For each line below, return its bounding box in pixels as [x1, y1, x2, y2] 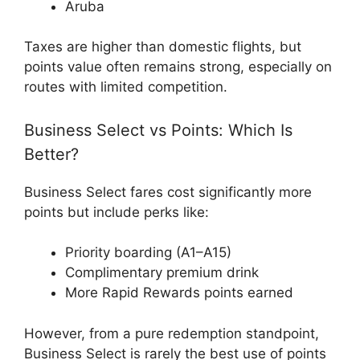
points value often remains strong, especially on [24, 59, 332, 75]
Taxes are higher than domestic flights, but [24, 39, 301, 55]
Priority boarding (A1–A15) [65, 244, 231, 260]
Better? [24, 144, 79, 164]
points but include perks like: [24, 203, 209, 220]
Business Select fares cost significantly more [24, 183, 312, 200]
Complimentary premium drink [65, 264, 259, 280]
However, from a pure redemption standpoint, [24, 325, 319, 342]
